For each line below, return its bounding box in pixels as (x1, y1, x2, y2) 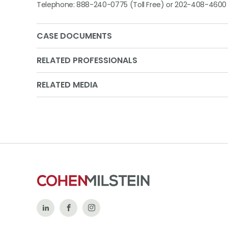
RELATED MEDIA (37, 79, 98, 91)
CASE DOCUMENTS (37, 30, 112, 42)
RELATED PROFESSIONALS (37, 54, 137, 66)
